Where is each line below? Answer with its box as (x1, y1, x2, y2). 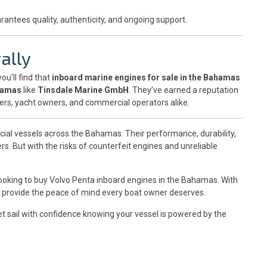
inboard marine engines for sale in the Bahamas (52, 72, 240, 82)
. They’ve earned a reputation (129, 85, 238, 95)
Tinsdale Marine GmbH (38, 85, 129, 95)
